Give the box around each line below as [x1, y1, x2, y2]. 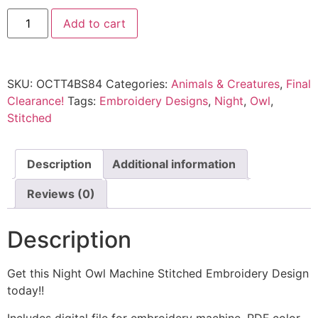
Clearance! [7, 93, 64, 108]
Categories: [106, 76, 171, 91]
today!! [7, 283, 44, 298]
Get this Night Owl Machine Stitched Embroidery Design [7, 266, 309, 281]
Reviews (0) [27, 186, 95, 201]
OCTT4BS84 [36, 76, 102, 91]
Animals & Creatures [171, 76, 280, 91]
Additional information [112, 156, 236, 171]
